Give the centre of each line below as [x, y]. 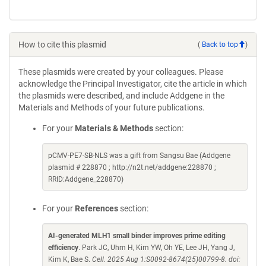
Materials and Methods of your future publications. [112, 107]
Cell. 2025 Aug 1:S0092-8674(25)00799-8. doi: [166, 259]
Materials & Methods [114, 128]
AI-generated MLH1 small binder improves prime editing [137, 236]
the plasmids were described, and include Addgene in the [121, 96]
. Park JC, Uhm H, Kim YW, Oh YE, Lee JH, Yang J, [156, 248]
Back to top [220, 44]
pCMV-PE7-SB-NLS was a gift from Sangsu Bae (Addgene [139, 156]
